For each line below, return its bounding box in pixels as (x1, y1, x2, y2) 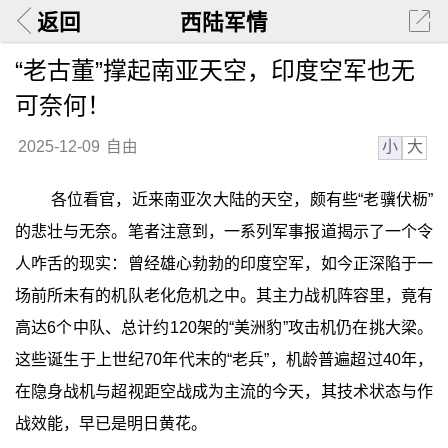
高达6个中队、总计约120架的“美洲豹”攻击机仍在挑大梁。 (14, 319, 434, 337)
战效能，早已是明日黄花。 (14, 415, 207, 433)
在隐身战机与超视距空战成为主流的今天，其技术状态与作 (14, 383, 434, 401)
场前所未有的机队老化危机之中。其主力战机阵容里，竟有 (14, 287, 434, 305)
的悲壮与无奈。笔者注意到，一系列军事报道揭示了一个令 (14, 223, 434, 241)
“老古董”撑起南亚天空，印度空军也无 (14, 56, 415, 84)
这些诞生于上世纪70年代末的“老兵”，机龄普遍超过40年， (14, 351, 434, 369)
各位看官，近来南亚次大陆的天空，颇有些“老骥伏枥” (50, 191, 434, 209)
